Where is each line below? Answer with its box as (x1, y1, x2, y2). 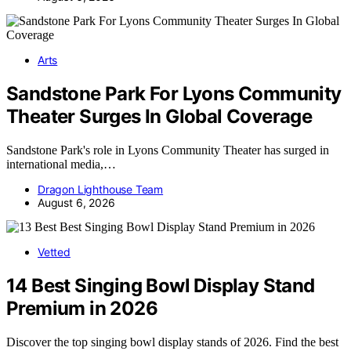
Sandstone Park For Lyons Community (6, 81, 342, 105)
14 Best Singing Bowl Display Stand (6, 273, 315, 297)
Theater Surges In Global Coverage (6, 104, 313, 128)
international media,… (6, 157, 116, 171)
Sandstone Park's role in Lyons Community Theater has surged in (6, 143, 329, 157)
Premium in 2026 (6, 296, 157, 320)
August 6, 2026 (38, 195, 115, 209)
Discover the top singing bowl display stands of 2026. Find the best (6, 335, 338, 349)
